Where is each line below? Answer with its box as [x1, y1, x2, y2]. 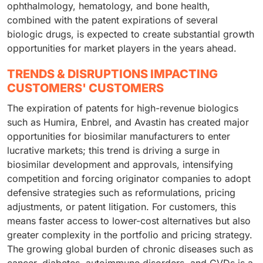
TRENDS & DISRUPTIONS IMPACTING [7, 67, 218, 82]
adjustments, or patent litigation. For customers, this [7, 201, 236, 213]
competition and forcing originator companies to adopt [7, 173, 251, 185]
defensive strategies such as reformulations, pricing [7, 187, 235, 199]
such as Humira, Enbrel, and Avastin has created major [7, 116, 249, 129]
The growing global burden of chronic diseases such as [7, 243, 253, 255]
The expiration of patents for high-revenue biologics [7, 102, 238, 114]
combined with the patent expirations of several [7, 14, 218, 26]
